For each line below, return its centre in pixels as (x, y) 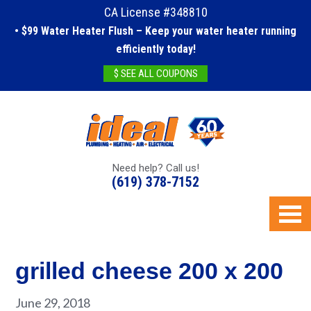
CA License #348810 (155, 12)
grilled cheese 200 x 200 (150, 271)
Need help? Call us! (155, 168)
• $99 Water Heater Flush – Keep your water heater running (155, 31)
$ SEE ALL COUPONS (155, 74)
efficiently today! (155, 49)
